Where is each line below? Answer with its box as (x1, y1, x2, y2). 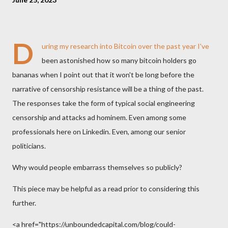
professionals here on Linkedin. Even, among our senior (12, 127, 186, 136)
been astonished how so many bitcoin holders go (42, 56, 196, 65)
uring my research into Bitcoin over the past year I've (42, 42, 209, 50)
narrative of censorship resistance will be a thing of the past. (12, 84, 204, 93)
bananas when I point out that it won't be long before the (12, 70, 194, 79)
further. (12, 198, 36, 207)
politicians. (12, 141, 46, 150)
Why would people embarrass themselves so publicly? (12, 163, 182, 172)
